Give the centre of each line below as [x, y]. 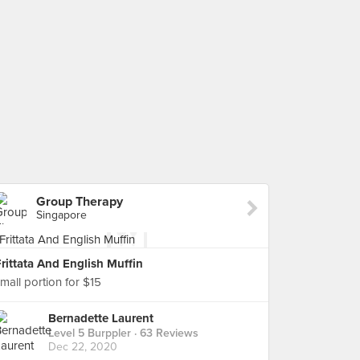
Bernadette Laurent [101, 319]
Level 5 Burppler [90, 333]
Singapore [61, 215]
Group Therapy [80, 202]
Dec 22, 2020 [83, 347]
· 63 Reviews [165, 333]
